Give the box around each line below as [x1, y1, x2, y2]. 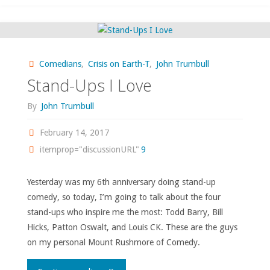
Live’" [102, 146, 124, 156]
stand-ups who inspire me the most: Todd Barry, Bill [27, 207, 223, 218]
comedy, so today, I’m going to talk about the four [27, 192, 221, 202]
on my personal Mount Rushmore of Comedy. [27, 237, 200, 248]
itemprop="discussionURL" [37, 144, 140, 154]
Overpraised [102, 68, 151, 78]
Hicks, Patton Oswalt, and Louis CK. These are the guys [27, 222, 237, 233]
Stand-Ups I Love [27, 74, 152, 96]
